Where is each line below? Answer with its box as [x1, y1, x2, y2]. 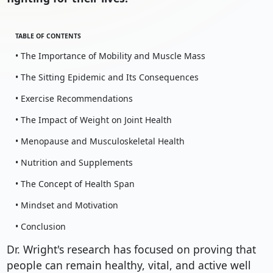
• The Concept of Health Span [15, 178, 135, 190]
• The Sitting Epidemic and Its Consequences [15, 71, 199, 83]
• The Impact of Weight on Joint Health [15, 114, 172, 126]
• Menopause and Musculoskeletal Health [15, 135, 185, 147]
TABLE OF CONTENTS [15, 32, 81, 41]
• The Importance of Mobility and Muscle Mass [15, 50, 205, 62]
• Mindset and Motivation [15, 199, 118, 211]
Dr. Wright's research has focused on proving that [6, 242, 256, 257]
